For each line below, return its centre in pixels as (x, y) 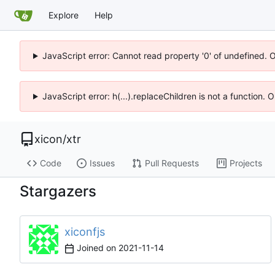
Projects (246, 163)
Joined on (96, 248)
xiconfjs (85, 232)
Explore (64, 15)
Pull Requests (172, 163)
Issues (102, 163)
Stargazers (58, 192)
